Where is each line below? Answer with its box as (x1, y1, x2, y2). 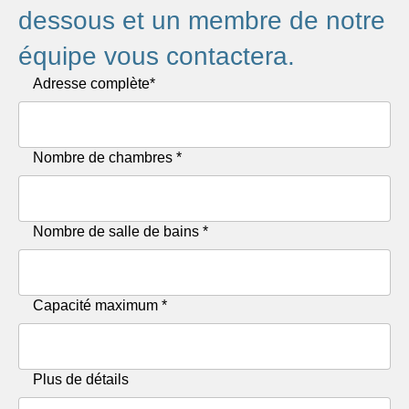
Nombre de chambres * (33, 150, 182, 165)
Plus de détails (33, 372, 129, 387)
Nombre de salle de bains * (33, 224, 208, 239)
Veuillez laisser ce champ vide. (16, 74, 216, 89)
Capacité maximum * (33, 298, 167, 313)
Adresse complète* (33, 76, 155, 91)
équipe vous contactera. (18, 42, 295, 70)
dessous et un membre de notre (18, 6, 385, 35)
